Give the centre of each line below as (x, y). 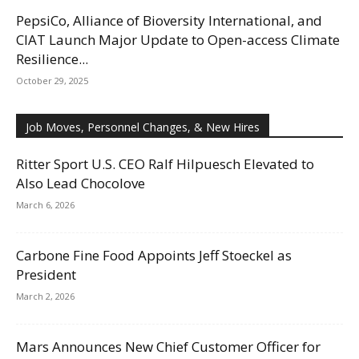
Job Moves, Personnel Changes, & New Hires (143, 127)
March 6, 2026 (45, 204)
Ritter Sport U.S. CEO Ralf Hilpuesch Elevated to (165, 163)
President (46, 274)
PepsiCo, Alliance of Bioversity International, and (169, 20)
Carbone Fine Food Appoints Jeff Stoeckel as (154, 255)
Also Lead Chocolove (81, 183)
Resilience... (52, 58)
